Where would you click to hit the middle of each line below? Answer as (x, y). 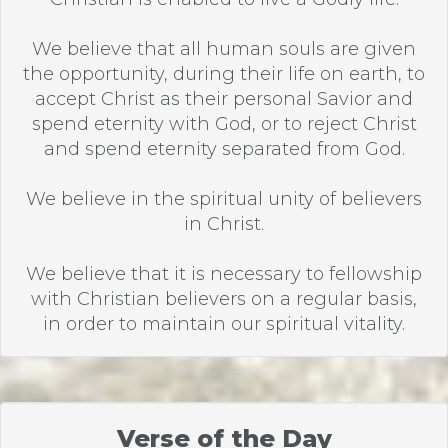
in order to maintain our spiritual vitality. (224, 324)
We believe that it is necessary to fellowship (224, 274)
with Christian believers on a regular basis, (224, 299)
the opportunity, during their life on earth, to (224, 74)
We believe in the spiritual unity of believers (224, 199)
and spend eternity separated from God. (224, 149)
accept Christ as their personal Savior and (224, 99)
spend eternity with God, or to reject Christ (224, 124)
